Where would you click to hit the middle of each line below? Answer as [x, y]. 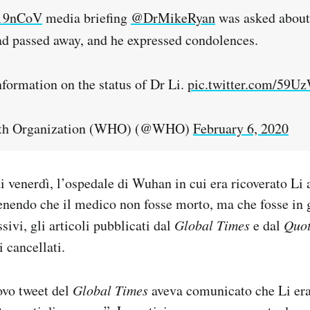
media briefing [86, 18]
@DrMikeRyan [173, 18]
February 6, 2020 [241, 129]
